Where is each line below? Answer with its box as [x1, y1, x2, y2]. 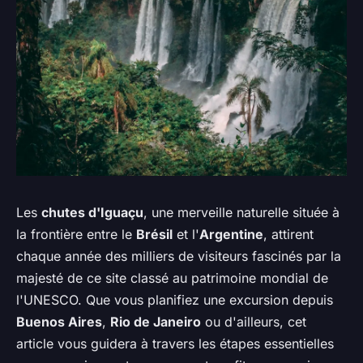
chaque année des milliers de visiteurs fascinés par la [16, 247, 341, 264]
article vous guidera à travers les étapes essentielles [16, 335, 334, 352]
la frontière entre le [16, 225, 136, 242]
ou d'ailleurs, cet [201, 313, 306, 330]
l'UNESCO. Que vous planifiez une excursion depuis [16, 291, 333, 308]
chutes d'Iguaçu [41, 203, 143, 220]
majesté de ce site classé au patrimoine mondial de [16, 269, 328, 286]
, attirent [263, 225, 314, 242]
